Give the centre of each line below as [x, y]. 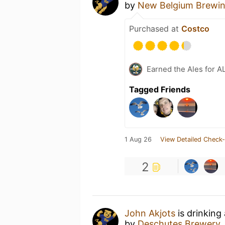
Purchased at [155, 29]
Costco [195, 29]
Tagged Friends [160, 89]
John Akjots [150, 213]
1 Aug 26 [138, 139]
